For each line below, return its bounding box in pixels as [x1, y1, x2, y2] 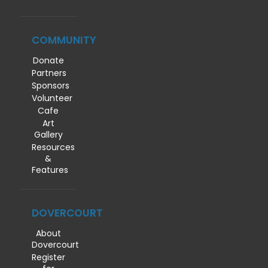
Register [32, 251, 65, 264]
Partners [32, 67, 66, 80]
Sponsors [32, 80, 69, 92]
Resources [32, 141, 75, 154]
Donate [32, 54, 64, 67]
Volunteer [32, 92, 72, 105]
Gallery [33, 129, 63, 141]
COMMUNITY [32, 33, 96, 48]
